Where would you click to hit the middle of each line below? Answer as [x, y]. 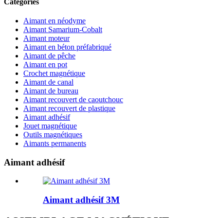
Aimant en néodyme [54, 20]
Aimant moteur [46, 38]
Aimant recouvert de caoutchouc [73, 99]
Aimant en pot [45, 64]
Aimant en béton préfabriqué [67, 47]
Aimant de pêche [49, 55]
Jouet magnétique [50, 126]
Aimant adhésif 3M [81, 200]
